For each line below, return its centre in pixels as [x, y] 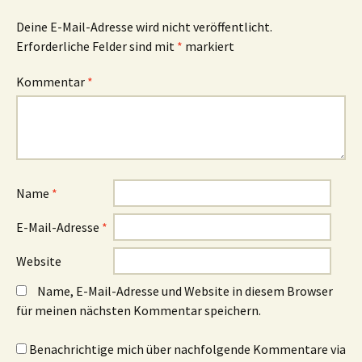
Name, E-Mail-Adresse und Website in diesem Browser [185, 291]
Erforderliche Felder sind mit [97, 46]
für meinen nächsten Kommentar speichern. [139, 310]
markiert [208, 46]
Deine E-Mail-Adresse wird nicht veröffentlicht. [144, 27]
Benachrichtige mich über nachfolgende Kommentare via [187, 349]
